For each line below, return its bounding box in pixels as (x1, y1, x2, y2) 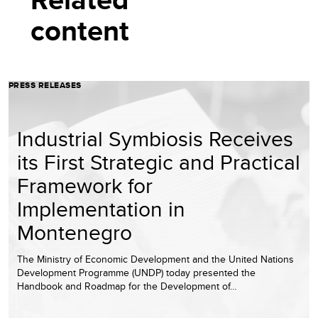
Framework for (17, 170, 153, 201)
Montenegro (17, 217, 132, 248)
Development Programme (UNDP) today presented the (17, 265, 256, 280)
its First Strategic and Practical (17, 147, 300, 177)
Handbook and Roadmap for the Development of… (17, 279, 237, 294)
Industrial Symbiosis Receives (17, 124, 293, 154)
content (31, 10, 130, 53)
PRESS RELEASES (9, 79, 82, 92)
